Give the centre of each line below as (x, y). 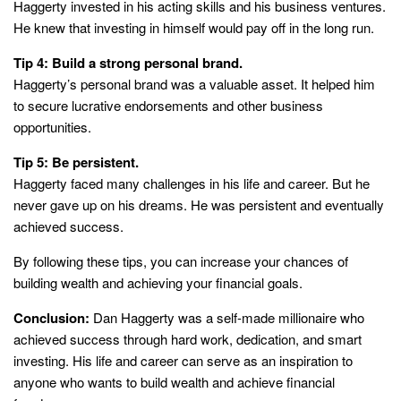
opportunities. (52, 127)
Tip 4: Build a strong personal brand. (128, 63)
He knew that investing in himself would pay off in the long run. (194, 28)
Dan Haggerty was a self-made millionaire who (227, 318)
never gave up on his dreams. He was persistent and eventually (199, 205)
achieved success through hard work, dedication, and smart (188, 339)
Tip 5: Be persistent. (76, 162)
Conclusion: (51, 318)
